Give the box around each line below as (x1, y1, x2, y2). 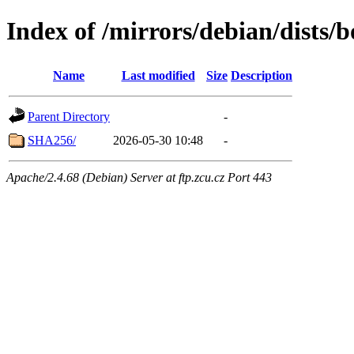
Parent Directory (28, 109, 110, 123)
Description (231, 68, 292, 82)
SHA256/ (28, 133, 76, 147)
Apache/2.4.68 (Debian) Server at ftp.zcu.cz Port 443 (6, 170, 272, 184)
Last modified (121, 68, 195, 82)
